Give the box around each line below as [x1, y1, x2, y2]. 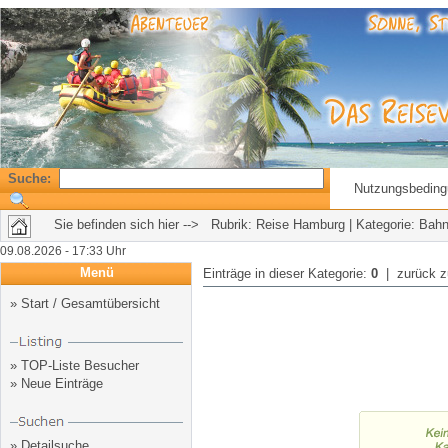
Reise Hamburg [256, 217, 345, 232]
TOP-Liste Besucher [21, 358, 139, 373]
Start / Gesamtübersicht [21, 296, 160, 311]
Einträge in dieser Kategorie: [203, 266, 371, 281]
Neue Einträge [21, 376, 103, 391]
